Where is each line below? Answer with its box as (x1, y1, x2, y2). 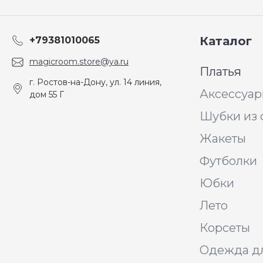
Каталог (200, 34, 252, 48)
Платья (200, 65, 241, 79)
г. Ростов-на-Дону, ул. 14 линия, (29, 77, 161, 87)
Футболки (200, 154, 257, 168)
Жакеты (200, 131, 246, 146)
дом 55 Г (29, 89, 64, 100)
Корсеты (200, 221, 250, 235)
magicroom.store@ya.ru (29, 56, 129, 67)
